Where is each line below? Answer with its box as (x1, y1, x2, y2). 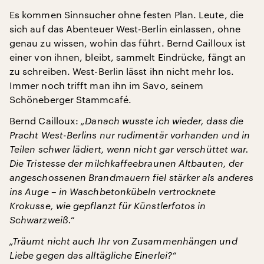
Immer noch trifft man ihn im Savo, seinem (9, 79, 204, 91)
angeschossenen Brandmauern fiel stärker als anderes (9, 171, 254, 183)
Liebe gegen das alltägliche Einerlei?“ (9, 249, 177, 260)
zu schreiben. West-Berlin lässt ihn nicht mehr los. (9, 65, 235, 77)
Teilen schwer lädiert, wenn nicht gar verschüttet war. (9, 143, 249, 154)
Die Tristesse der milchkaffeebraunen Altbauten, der (9, 157, 244, 169)
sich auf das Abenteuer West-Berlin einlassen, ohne (9, 22, 240, 34)
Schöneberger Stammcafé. (9, 93, 131, 105)
